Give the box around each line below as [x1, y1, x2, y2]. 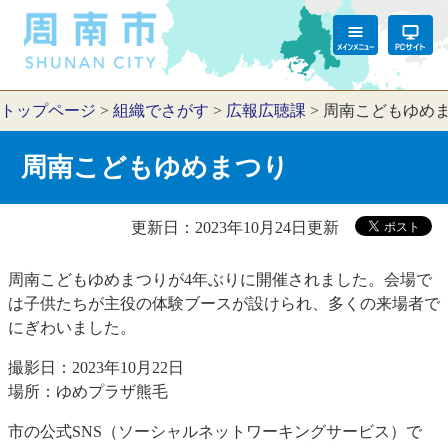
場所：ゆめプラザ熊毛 [8, 382, 168, 400]
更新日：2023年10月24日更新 [131, 218, 339, 236]
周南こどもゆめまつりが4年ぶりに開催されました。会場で [8, 270, 432, 288]
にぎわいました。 [8, 318, 136, 336]
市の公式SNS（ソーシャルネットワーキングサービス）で [8, 422, 422, 440]
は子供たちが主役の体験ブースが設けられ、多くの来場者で [8, 294, 440, 312]
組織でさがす [113, 102, 209, 119]
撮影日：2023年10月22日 [8, 358, 184, 376]
